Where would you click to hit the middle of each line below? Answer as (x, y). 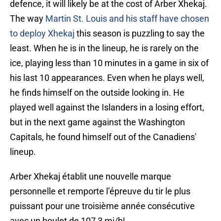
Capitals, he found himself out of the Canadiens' (103, 137)
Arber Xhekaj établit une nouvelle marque (91, 177)
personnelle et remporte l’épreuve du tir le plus (100, 191)
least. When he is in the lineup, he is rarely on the (104, 48)
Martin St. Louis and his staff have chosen (127, 19)
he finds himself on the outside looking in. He (97, 93)
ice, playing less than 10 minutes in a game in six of (109, 63)
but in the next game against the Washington (97, 122)
